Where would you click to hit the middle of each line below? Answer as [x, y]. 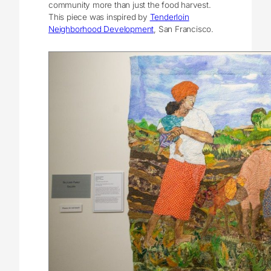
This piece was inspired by [99, 17]
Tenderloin [169, 17]
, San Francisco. [184, 29]
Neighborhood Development [101, 29]
